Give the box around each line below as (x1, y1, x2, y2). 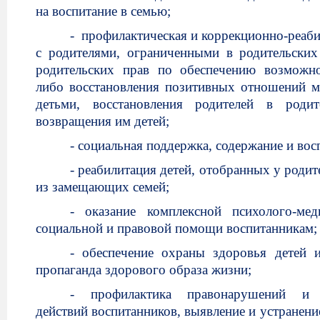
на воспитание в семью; (36, 4, 171, 19)
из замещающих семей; (36, 179, 169, 194)
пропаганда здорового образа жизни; (36, 262, 251, 277)
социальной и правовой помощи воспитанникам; (36, 221, 317, 236)
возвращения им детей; (36, 114, 169, 129)
